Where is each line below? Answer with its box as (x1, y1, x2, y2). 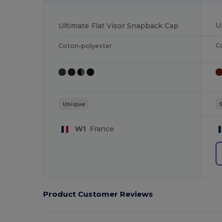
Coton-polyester (58, 42, 112, 50)
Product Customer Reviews (43, 189, 154, 199)
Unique (62, 100, 85, 108)
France (85, 124, 114, 134)
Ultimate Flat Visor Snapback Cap (58, 21, 179, 30)
